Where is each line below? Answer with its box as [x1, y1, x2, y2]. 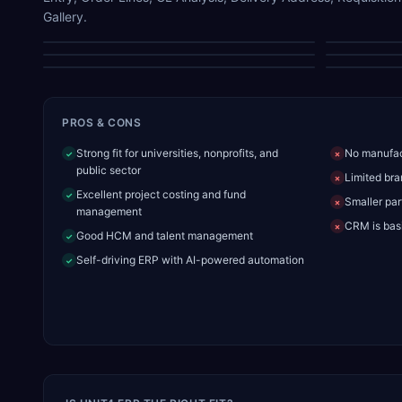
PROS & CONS [62, 116, 142, 129]
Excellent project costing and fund [76, 188, 246, 201]
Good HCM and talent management [76, 229, 253, 242]
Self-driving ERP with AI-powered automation [76, 253, 304, 267]
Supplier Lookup [137, 44, 221, 57]
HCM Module [145, 19, 213, 32]
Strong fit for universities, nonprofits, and [76, 146, 278, 160]
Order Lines [149, 31, 209, 45]
